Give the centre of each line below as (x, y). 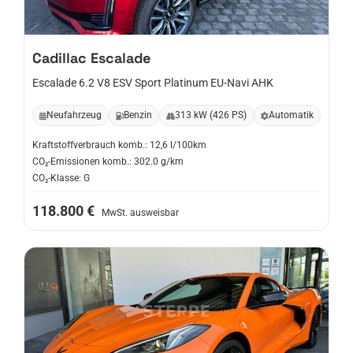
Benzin (138, 115)
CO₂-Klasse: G (61, 178)
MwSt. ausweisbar (140, 213)
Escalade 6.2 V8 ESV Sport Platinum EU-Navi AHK (153, 83)
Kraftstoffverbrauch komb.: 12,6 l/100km (119, 145)
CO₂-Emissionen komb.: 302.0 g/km (108, 162)
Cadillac (59, 58)
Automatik (291, 115)
